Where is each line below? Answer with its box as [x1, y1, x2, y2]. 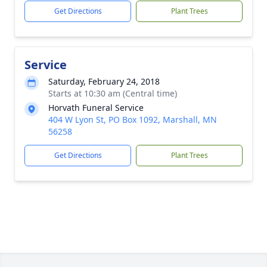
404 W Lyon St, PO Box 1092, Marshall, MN [48, 114, 217, 125]
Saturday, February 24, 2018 [48, 76, 160, 87]
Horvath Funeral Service [48, 102, 144, 113]
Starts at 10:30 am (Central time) [48, 88, 177, 99]
